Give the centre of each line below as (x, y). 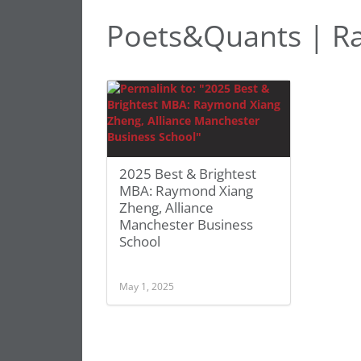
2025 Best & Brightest (188, 174)
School (140, 241)
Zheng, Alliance (166, 207)
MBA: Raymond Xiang (186, 191)
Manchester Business (186, 224)
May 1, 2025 (147, 286)
